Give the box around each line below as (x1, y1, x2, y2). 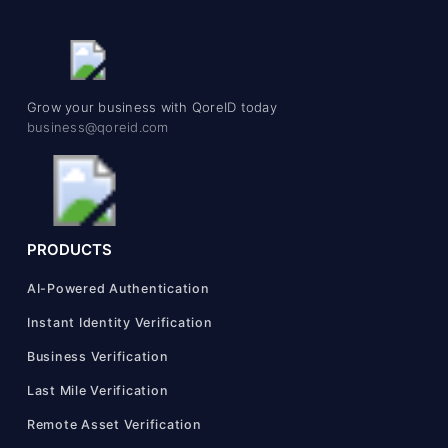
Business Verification (26, 348, 169, 364)
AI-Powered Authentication (26, 280, 210, 296)
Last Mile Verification (26, 382, 169, 398)
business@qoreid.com (26, 119, 169, 136)
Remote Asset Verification (26, 416, 202, 432)
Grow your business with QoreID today (26, 99, 277, 116)
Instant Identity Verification (26, 314, 213, 330)
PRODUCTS (26, 239, 112, 259)
